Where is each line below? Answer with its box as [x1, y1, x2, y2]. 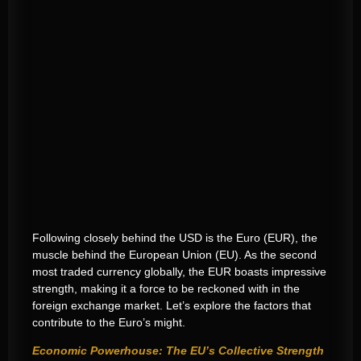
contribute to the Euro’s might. [32, 315, 185, 329]
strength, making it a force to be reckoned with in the [32, 281, 300, 295]
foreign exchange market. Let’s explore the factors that [32, 298, 311, 312]
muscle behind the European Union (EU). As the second [32, 247, 317, 261]
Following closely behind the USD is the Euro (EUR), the [32, 230, 317, 244]
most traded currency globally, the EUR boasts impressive [32, 264, 326, 278]
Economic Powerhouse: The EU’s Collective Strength [32, 343, 324, 357]
